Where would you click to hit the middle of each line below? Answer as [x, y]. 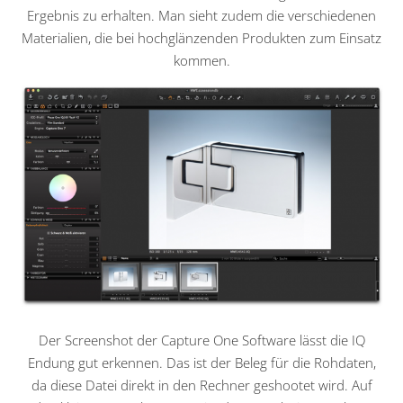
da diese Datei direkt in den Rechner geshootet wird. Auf [201, 385]
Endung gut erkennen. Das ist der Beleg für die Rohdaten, [201, 363]
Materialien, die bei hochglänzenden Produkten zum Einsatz [201, 37]
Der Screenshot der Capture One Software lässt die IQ [201, 340]
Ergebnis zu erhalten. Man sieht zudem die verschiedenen [201, 15]
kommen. [201, 60]
